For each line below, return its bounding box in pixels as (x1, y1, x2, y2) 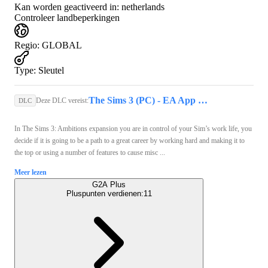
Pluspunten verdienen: (66, 188, 144, 198)
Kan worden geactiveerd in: (14, 1, 119, 12)
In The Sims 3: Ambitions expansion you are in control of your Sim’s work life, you (14, 124, 252, 133)
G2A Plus (92, 179, 126, 189)
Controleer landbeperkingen (14, 12, 120, 23)
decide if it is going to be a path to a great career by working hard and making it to (14, 136, 245, 145)
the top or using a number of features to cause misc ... (14, 148, 165, 157)
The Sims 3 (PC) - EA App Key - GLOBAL (198, 95, 208, 105)
